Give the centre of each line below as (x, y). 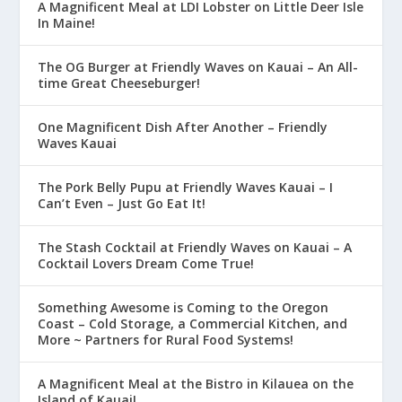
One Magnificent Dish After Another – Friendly (183, 127)
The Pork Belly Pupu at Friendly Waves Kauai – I (186, 187)
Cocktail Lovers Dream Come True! (146, 263)
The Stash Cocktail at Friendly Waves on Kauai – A (195, 247)
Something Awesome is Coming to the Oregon (184, 307)
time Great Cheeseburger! (119, 83)
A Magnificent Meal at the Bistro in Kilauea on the (196, 384)
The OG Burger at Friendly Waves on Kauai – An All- (198, 67)
